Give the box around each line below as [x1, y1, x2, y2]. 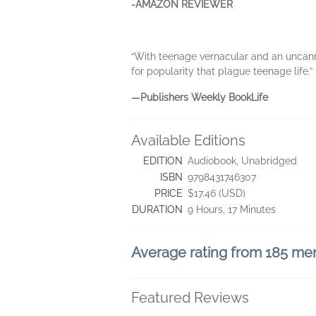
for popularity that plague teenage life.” [131, 66, 312, 78]
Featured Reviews [131, 289, 249, 307]
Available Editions [131, 132, 245, 150]
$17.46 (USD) [188, 188, 245, 200]
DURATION [132, 204, 183, 216]
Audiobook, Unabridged [188, 155, 297, 167]
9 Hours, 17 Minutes [188, 204, 276, 216]
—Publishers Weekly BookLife [131, 92, 268, 104]
